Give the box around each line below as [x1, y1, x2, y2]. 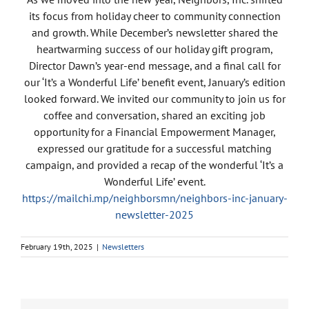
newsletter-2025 [115, 207, 194, 221]
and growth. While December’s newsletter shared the [31, 25, 278, 39]
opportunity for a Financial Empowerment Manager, [33, 124, 276, 139]
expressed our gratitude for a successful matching [37, 141, 272, 155]
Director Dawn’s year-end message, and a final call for [28, 58, 281, 72]
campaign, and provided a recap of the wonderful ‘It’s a [26, 157, 283, 172]
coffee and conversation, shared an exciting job [43, 108, 266, 122]
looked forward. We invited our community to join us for [23, 91, 286, 106]
